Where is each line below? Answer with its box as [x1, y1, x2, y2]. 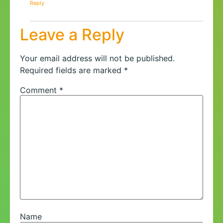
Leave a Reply [20, 24, 124, 44]
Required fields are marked [20, 65, 124, 75]
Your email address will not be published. [20, 53, 175, 63]
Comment [20, 85, 59, 95]
